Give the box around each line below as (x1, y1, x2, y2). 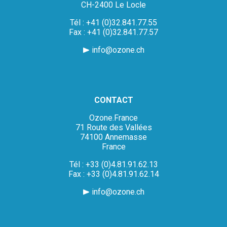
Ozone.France (89, 113, 138, 123)
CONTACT (94, 95, 133, 105)
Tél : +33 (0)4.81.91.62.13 (69, 160, 158, 170)
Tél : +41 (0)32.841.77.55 (70, 18, 157, 28)
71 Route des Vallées (75, 123, 152, 133)
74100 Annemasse (80, 132, 147, 142)
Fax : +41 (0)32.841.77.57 (69, 27, 158, 37)
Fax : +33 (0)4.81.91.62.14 (68, 169, 159, 179)
